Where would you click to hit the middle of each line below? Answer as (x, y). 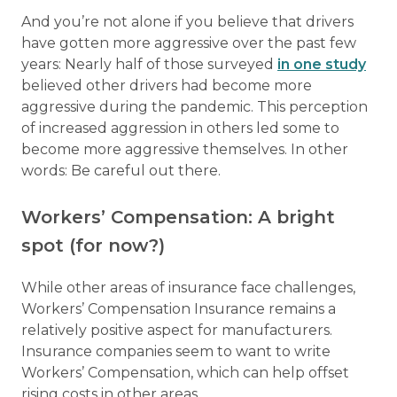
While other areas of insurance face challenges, (188, 288)
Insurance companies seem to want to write (176, 352)
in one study (322, 65)
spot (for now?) (98, 246)
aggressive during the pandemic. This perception (195, 107)
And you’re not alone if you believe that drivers (187, 22)
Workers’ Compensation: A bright (178, 218)
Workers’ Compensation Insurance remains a (179, 309)
